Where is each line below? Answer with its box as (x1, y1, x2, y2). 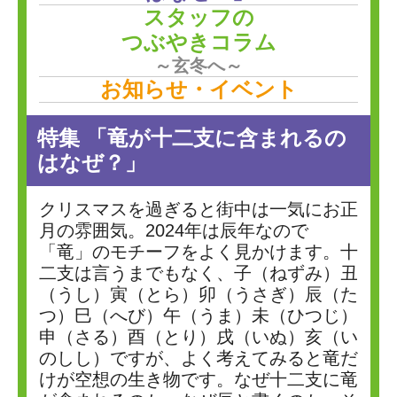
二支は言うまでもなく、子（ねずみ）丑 (39, 263, 358, 283)
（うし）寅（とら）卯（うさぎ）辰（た (39, 284, 358, 304)
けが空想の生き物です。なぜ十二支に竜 (39, 370, 358, 389)
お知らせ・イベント (99, 77, 298, 101)
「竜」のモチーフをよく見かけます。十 (39, 242, 358, 261)
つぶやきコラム (121, 30, 276, 54)
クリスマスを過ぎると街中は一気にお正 (39, 199, 358, 219)
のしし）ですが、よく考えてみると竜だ (39, 348, 358, 368)
